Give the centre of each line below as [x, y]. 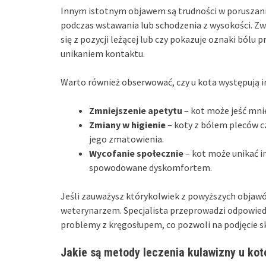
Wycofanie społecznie [136, 153]
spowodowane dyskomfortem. [151, 167]
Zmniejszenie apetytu [136, 110]
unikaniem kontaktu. [103, 53]
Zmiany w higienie [127, 124]
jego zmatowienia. [126, 139]
